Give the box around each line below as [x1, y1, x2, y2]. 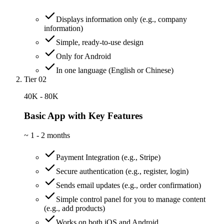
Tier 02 [24, 75, 46, 84]
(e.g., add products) [44, 203, 105, 212]
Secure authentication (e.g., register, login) [56, 166, 188, 175]
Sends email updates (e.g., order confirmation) [56, 180, 201, 189]
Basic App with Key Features [24, 110, 142, 121]
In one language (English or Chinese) [56, 66, 173, 75]
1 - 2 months [30, 130, 70, 139]
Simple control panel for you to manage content [56, 194, 205, 203]
